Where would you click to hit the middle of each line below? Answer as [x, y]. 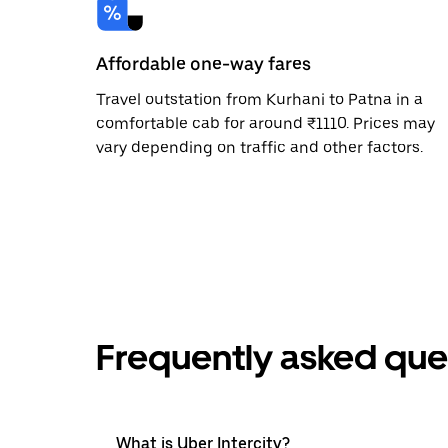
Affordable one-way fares [203, 63]
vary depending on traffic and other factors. [259, 147]
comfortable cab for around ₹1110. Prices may [265, 123]
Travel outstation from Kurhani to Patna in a [259, 99]
